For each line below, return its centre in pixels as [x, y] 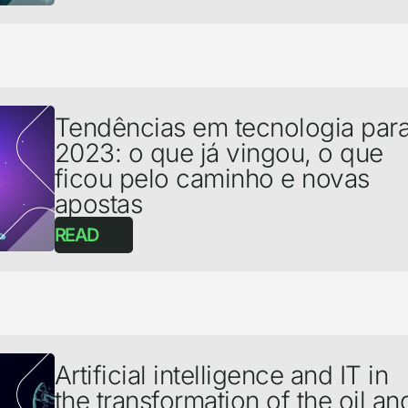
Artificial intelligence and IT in [221, 376]
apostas [98, 204]
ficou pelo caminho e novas [212, 179]
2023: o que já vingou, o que [219, 153]
